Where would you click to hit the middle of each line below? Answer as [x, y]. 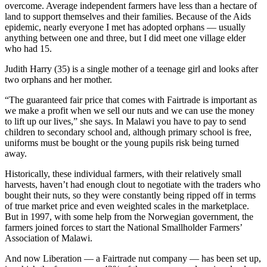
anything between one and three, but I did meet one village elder [125, 38]
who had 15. [28, 49]
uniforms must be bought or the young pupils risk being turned [122, 143]
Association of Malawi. [49, 238]
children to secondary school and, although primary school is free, [128, 132]
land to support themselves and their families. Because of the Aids [128, 17]
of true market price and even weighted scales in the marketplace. [127, 206]
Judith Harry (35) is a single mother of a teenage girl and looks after [131, 69]
